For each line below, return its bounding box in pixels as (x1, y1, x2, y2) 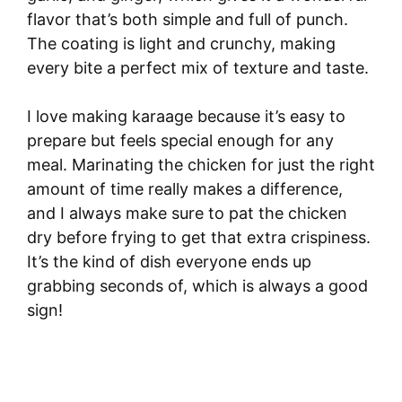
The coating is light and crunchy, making (27, 33, 336, 53)
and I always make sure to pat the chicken (27, 203, 347, 223)
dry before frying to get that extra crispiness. (27, 227, 371, 247)
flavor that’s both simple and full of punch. (27, 9, 348, 29)
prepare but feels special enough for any (27, 130, 334, 150)
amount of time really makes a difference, (27, 179, 343, 198)
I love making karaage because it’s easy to (27, 106, 345, 126)
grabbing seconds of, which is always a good (27, 275, 368, 295)
